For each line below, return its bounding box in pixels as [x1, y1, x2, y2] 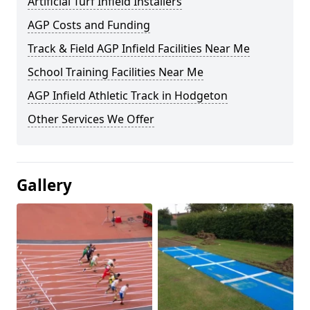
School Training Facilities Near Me [28, 64, 203, 80]
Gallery [17, 174, 72, 196]
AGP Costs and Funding [28, 17, 150, 33]
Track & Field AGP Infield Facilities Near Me [28, 41, 250, 56]
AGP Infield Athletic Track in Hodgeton [28, 88, 228, 103]
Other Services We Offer [28, 111, 154, 127]
